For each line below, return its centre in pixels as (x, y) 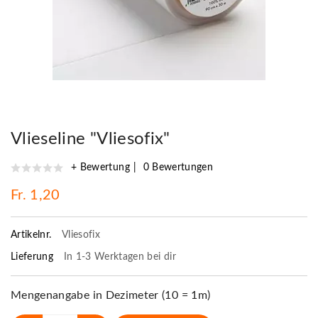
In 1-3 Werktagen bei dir (120, 257)
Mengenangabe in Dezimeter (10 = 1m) (111, 295)
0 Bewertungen (178, 167)
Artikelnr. (33, 235)
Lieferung (34, 257)
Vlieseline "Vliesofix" (91, 139)
